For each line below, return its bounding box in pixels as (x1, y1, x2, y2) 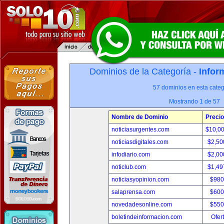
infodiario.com (111, 151, 150, 158)
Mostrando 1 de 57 (169, 98, 220, 105)
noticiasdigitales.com (111, 138, 168, 145)
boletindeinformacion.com (111, 213, 182, 220)
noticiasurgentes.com (111, 126, 169, 133)
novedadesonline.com (111, 201, 172, 208)
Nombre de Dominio (111, 113, 168, 120)
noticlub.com (111, 163, 146, 170)
